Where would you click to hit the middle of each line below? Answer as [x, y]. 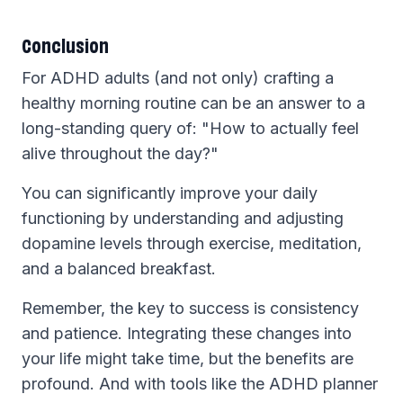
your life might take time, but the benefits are [188, 358]
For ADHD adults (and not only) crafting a [178, 78]
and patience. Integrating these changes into [187, 333]
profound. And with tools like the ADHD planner [200, 384]
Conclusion [65, 44]
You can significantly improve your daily [170, 193]
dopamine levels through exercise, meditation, [192, 243]
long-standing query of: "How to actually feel [190, 128]
